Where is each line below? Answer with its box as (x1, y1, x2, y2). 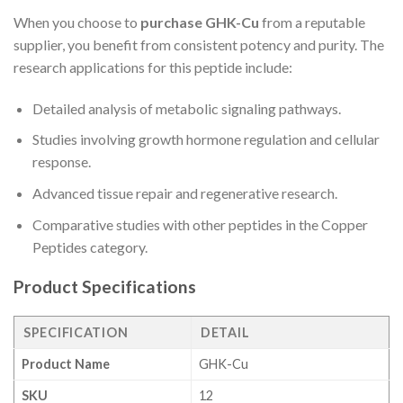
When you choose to (13, 13, 140, 31)
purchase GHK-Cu (140, 13, 259, 31)
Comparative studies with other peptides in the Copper (31, 215, 368, 233)
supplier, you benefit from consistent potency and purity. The (13, 36, 384, 54)
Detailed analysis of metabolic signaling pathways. (31, 99, 341, 117)
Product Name (22, 356, 110, 372)
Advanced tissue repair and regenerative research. (31, 184, 337, 202)
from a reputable (259, 13, 365, 31)
